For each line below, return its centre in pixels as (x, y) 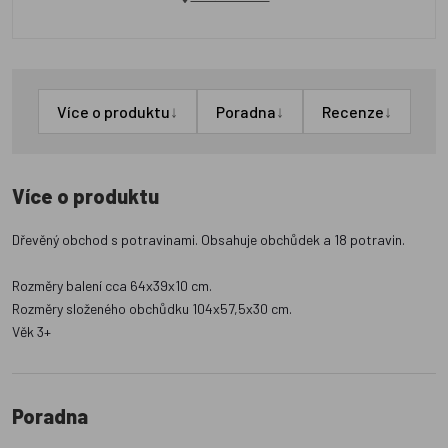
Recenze (352, 112)
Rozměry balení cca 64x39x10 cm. (112, 286)
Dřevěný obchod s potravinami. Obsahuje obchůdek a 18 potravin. (208, 240)
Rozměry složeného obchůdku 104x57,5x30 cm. (152, 309)
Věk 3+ (31, 332)
